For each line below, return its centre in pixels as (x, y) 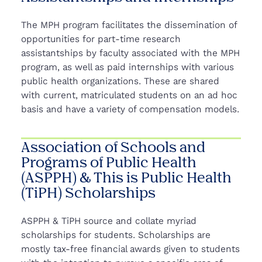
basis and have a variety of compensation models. (130, 109)
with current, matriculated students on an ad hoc (129, 95)
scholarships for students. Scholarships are (116, 235)
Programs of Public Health (109, 161)
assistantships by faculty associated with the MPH (130, 53)
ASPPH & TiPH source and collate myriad (109, 220)
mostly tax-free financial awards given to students (130, 249)
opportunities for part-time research (101, 39)
